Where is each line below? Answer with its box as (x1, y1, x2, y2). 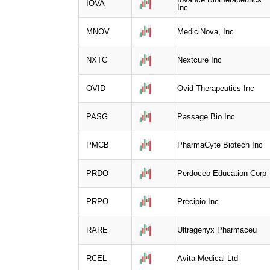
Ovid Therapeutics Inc (177, 83, 254, 93)
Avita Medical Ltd (177, 253, 238, 263)
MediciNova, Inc (177, 27, 234, 36)
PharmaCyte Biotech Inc (177, 140, 263, 149)
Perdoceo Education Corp (177, 168, 266, 178)
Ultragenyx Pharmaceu (177, 225, 257, 234)
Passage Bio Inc (177, 111, 235, 121)
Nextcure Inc (177, 55, 222, 64)
